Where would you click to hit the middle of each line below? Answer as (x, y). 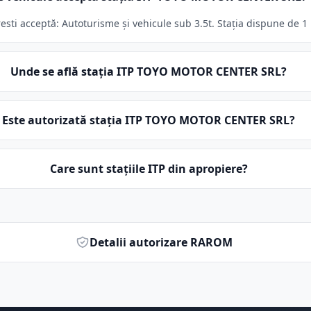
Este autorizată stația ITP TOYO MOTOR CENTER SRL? (149, 120)
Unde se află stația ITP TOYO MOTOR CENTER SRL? (149, 72)
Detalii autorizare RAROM (161, 242)
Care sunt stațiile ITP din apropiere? (149, 169)
